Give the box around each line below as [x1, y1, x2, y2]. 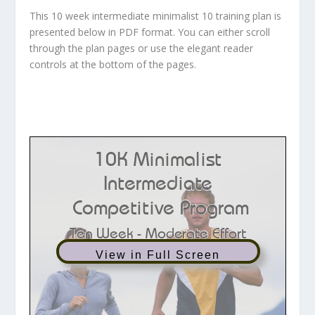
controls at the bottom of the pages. [30, 57, 197, 71]
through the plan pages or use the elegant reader [30, 41, 254, 55]
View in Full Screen [96, 248, 221, 261]
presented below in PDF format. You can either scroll [30, 25, 271, 39]
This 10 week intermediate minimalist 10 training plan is [30, 8, 282, 22]
